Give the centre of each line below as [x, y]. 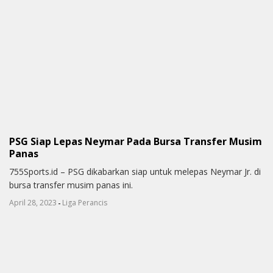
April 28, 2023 [33, 203]
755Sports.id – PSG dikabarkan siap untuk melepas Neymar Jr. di [135, 172]
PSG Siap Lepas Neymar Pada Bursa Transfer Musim [136, 141]
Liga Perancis [85, 203]
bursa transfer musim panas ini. [71, 185]
